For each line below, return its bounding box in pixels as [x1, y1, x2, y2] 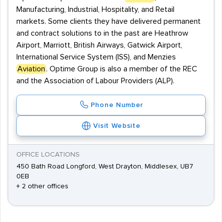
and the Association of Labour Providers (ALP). [16, 77, 174, 85]
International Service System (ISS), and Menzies [16, 53, 176, 61]
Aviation [17, 65, 45, 73]
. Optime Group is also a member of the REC [46, 65, 197, 73]
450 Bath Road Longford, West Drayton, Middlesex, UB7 [16, 163, 193, 170]
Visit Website [93, 122, 141, 129]
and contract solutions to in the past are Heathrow [16, 29, 188, 37]
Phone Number [90, 102, 144, 109]
